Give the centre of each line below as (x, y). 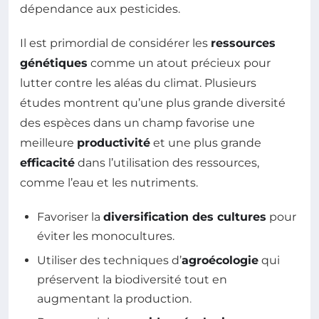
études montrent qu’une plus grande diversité (153, 103)
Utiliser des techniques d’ (109, 260)
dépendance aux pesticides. (100, 9)
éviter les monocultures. (106, 236)
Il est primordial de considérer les (115, 43)
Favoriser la (70, 217)
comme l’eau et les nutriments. (109, 183)
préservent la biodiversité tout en (132, 279)
